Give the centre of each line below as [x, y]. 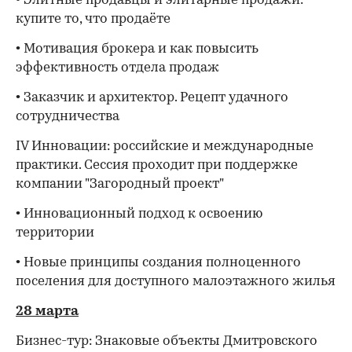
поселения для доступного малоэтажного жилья [176, 282]
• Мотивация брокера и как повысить [137, 49]
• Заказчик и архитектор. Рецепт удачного [152, 98]
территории [55, 233]
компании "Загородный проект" [120, 184]
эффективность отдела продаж [117, 68]
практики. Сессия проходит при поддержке [157, 165]
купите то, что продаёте [93, 19]
